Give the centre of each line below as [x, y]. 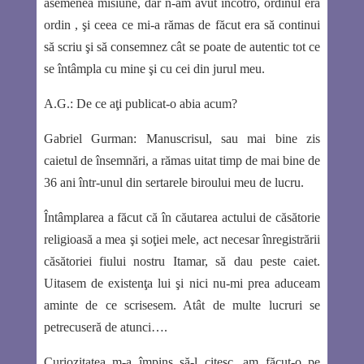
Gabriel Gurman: [90, 139]
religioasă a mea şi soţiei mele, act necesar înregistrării [182, 240]
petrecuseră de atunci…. [105, 327]
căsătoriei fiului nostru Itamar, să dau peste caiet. [182, 262]
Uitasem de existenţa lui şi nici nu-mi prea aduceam [182, 284]
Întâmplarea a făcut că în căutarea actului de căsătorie [182, 218]
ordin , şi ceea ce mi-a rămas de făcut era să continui [182, 25]
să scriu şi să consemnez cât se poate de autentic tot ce [182, 47]
